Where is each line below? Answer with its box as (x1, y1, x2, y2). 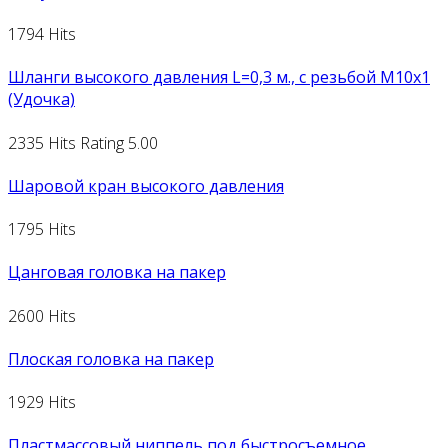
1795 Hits (8, 218, 76, 241)
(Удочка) (8, 88, 75, 111)
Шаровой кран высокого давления (8, 174, 284, 197)
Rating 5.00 (80, 131, 158, 154)
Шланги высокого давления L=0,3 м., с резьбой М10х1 (8, 66, 430, 89)
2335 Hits (8, 131, 76, 154)
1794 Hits (8, 23, 76, 46)
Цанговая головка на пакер (8, 261, 226, 284)
